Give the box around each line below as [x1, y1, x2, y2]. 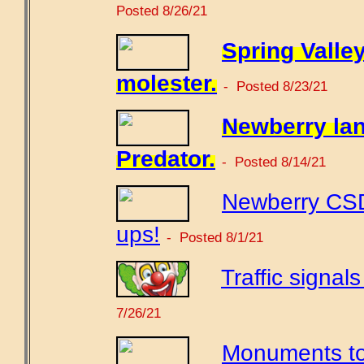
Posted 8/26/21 [116, 2, 207, 19]
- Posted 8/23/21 [223, 77, 327, 94]
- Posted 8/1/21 [167, 228, 263, 245]
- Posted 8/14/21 [222, 153, 326, 170]
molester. [116, 70, 217, 96]
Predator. [116, 145, 215, 171]
